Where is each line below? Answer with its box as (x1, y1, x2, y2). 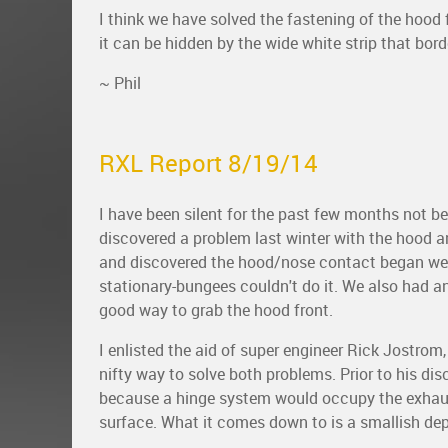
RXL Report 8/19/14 (99, 148, 318, 178)
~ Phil (99, 73, 141, 93)
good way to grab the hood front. (99, 300, 333, 320)
